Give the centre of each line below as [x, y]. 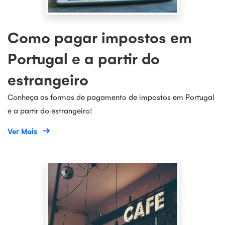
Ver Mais [22, 131]
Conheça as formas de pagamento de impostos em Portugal [111, 97]
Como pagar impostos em [100, 37]
